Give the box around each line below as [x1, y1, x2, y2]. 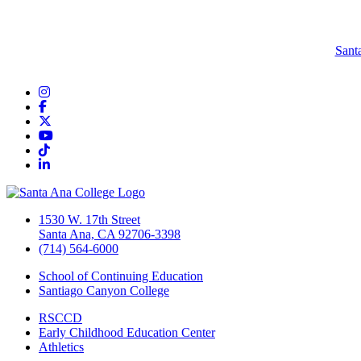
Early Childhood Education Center [39, 325, 215, 339]
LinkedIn [49, 156, 96, 171]
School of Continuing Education [39, 268, 203, 283]
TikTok [49, 142, 86, 156]
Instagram [49, 84, 99, 98]
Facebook [46, 98, 96, 113]
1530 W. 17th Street [39, 212, 140, 226]
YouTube [52, 127, 99, 142]
